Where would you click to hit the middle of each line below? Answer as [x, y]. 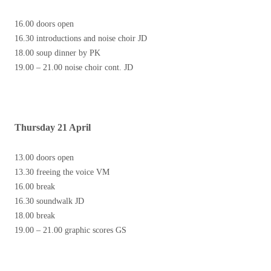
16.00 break [35, 187]
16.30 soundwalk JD [49, 201]
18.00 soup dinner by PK [57, 53]
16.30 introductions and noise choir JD [81, 39]
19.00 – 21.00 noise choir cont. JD [74, 68]
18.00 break [35, 216]
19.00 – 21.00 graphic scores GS [70, 230]
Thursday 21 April [53, 128]
